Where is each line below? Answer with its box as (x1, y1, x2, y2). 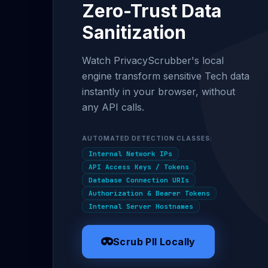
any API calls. (82, 100, 144, 113)
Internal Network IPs (89, 149, 172, 158)
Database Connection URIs (89, 175, 189, 184)
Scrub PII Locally (113, 235, 196, 248)
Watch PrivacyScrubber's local (82, 54, 224, 66)
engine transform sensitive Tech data (82, 69, 249, 82)
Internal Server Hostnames (89, 202, 193, 211)
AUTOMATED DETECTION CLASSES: (82, 134, 212, 142)
